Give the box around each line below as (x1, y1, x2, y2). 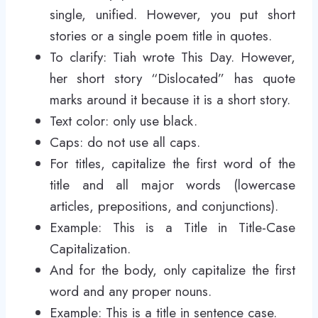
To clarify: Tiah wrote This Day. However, (50, 48, 295, 67)
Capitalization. (50, 239, 131, 258)
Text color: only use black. (50, 111, 197, 131)
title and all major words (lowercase (50, 175, 295, 194)
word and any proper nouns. (50, 282, 212, 301)
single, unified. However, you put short (50, 5, 295, 24)
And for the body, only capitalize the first (50, 261, 295, 280)
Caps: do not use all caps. (50, 133, 200, 152)
